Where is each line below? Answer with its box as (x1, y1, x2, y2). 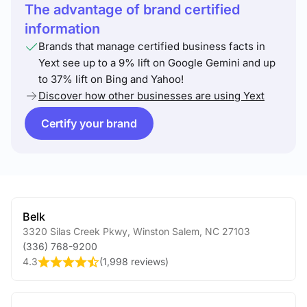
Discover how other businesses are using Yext (38, 89, 265, 102)
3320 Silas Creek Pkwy (23, 225, 127, 237)
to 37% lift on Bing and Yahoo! (38, 73, 184, 86)
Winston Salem (130, 225, 199, 237)
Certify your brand (41, 116, 137, 130)
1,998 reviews (103, 256, 165, 267)
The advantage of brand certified (25, 1, 240, 18)
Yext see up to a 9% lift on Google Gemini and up (38, 56, 275, 69)
